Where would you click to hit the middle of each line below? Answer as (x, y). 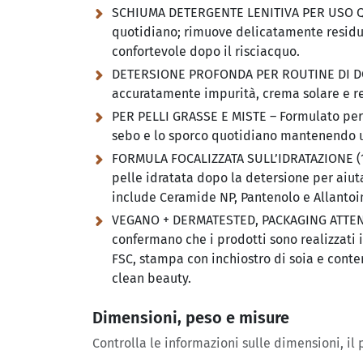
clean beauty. (152, 278)
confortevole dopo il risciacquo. (206, 51)
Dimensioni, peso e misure (191, 318)
